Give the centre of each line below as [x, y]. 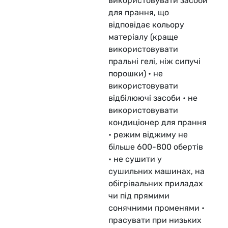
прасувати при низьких [155, 220]
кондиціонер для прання [158, 122]
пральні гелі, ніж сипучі [154, 61]
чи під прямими [139, 196]
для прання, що [139, 12]
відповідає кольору [146, 25]
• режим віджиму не [148, 135]
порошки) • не [136, 74]
